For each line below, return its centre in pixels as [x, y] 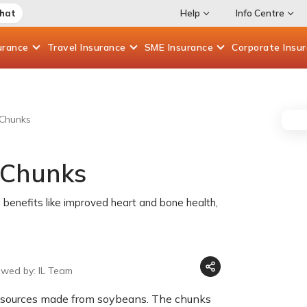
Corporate [257, 47]
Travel [63, 47]
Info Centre [260, 13]
